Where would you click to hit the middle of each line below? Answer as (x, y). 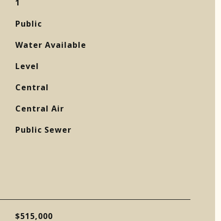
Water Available (51, 45)
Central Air (39, 109)
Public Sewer (43, 130)
